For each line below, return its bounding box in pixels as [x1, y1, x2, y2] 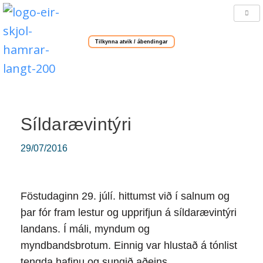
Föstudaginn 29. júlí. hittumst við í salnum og [21, 190, 230, 202]
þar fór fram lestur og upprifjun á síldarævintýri [21, 207, 237, 218]
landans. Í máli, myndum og [21, 223, 150, 235]
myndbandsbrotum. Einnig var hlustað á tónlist [21, 240, 237, 251]
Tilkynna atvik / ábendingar [95, 38, 168, 45]
